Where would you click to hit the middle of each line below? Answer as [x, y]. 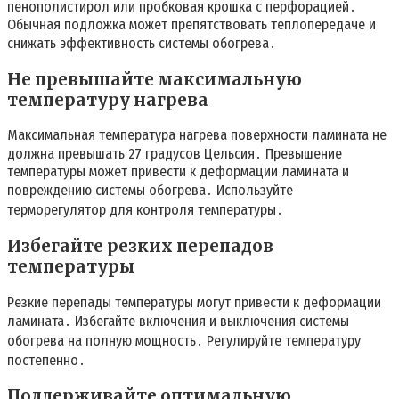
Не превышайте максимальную [155, 79]
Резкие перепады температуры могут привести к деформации [194, 302]
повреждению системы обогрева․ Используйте [150, 191]
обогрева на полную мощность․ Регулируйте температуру [184, 340]
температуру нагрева [108, 100]
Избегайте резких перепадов [140, 247]
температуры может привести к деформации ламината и [178, 172]
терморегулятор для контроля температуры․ [145, 210]
